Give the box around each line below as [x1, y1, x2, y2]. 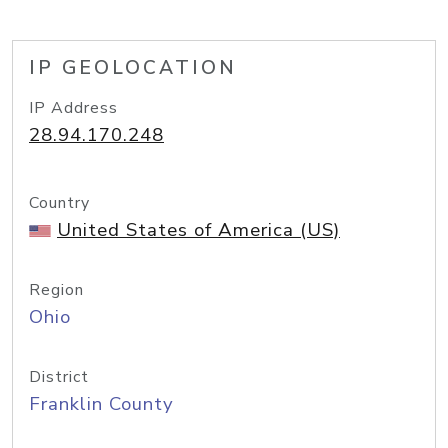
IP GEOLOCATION [29, 55, 237, 81]
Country [29, 192, 90, 214]
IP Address [29, 97, 118, 119]
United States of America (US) [57, 217, 340, 243]
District [29, 366, 89, 388]
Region [29, 279, 84, 301]
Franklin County [29, 391, 174, 417]
